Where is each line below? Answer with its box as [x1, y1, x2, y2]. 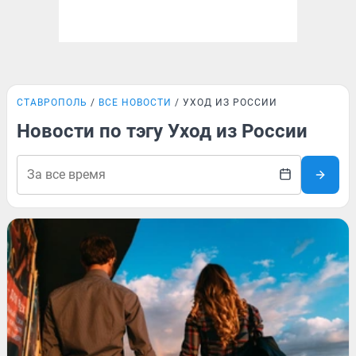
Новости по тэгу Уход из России [17, 120, 308, 142]
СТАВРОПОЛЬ [17, 97, 87, 108]
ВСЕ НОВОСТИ [99, 97, 172, 108]
